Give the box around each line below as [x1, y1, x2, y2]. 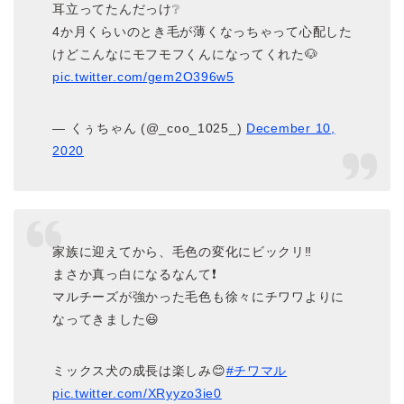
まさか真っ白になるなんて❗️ [52, 267, 217, 281]
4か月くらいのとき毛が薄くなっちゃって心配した [52, 24, 353, 40]
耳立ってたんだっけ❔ [52, 2, 180, 17]
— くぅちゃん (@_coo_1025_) [52, 121, 247, 136]
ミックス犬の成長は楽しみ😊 [52, 363, 226, 378]
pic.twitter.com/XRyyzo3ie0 [52, 386, 222, 400]
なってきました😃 [52, 312, 160, 326]
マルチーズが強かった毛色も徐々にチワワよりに [52, 289, 345, 304]
